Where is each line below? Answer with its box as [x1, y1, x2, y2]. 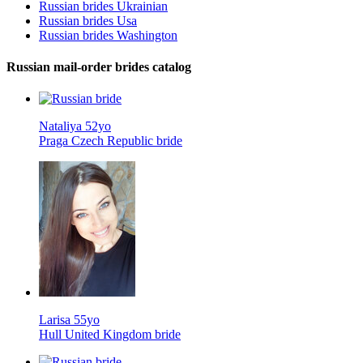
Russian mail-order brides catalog [6, 60, 191, 75]
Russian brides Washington [39, 28, 177, 42]
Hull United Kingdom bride [39, 327, 181, 342]
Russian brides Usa [39, 13, 137, 28]
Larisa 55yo [39, 313, 100, 327]
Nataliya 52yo [39, 119, 111, 134]
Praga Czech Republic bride [39, 134, 182, 148]
